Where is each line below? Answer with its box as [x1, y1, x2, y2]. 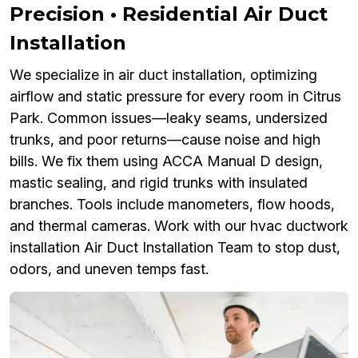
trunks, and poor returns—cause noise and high [10, 130, 320, 148]
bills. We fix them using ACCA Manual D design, [10, 152, 323, 169]
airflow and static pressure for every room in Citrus [10, 87, 341, 105]
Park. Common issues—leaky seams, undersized [10, 109, 328, 126]
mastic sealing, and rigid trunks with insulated [10, 173, 308, 191]
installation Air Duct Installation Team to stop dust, [10, 238, 340, 256]
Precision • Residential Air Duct [10, 2, 328, 26]
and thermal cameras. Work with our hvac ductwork [10, 217, 348, 234]
